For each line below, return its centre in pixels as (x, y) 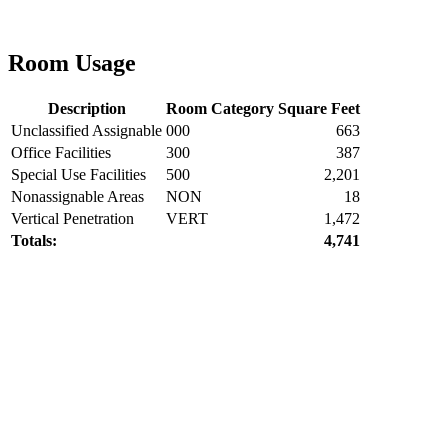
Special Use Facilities (78, 174)
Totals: (34, 240)
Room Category (220, 108)
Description (86, 108)
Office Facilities (61, 152)
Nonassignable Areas (77, 196)
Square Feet (319, 108)
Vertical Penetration (72, 218)
